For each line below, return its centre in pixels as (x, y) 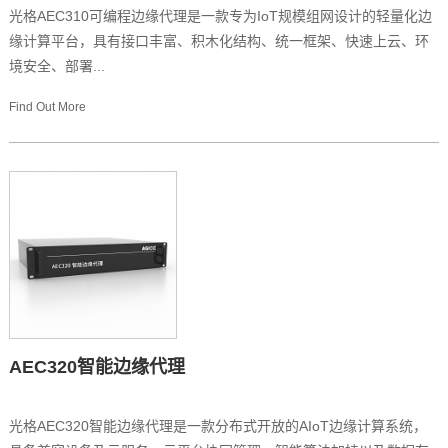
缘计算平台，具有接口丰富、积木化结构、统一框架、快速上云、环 (218, 41)
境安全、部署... (56, 66)
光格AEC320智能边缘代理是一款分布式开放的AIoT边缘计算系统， (217, 426)
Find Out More (47, 107)
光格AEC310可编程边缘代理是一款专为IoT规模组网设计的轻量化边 (220, 16)
